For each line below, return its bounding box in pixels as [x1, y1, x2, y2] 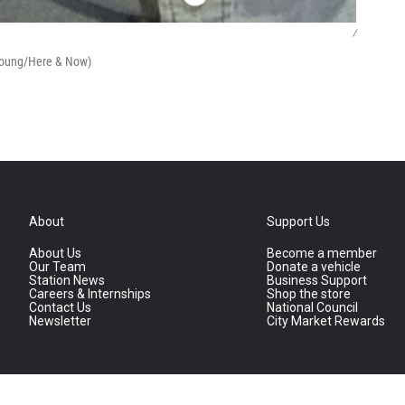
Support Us [267, 214, 331, 230]
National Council [267, 300, 359, 316]
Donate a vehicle [267, 259, 362, 275]
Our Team [29, 259, 86, 275]
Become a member [267, 246, 378, 261]
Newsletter [29, 314, 91, 329]
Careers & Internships [29, 287, 151, 302]
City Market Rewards [267, 314, 386, 329]
